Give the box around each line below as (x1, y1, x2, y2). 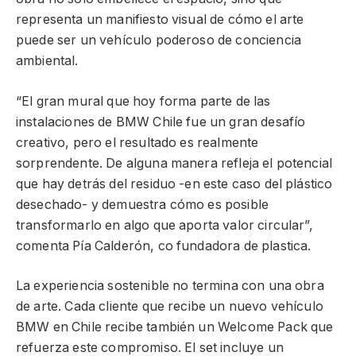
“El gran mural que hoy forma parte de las (16, 93, 271, 109)
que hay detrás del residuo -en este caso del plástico (16, 176, 333, 192)
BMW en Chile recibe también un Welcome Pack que (16, 319, 334, 335)
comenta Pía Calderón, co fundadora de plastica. (16, 238, 311, 253)
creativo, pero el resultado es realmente (16, 134, 259, 150)
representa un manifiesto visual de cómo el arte (16, 11, 304, 27)
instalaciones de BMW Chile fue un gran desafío (16, 114, 306, 130)
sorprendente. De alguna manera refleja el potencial (16, 155, 333, 171)
